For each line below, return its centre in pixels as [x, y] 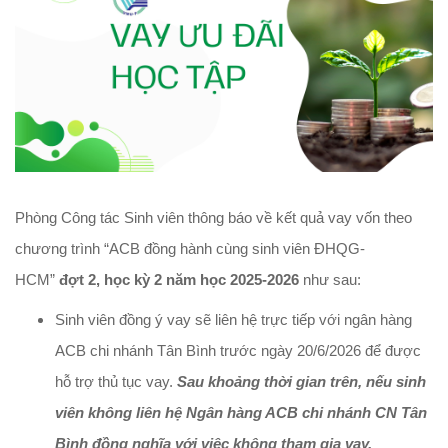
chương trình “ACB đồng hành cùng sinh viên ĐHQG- [190, 249]
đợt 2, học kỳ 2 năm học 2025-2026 [179, 280]
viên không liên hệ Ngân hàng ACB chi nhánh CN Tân [241, 413]
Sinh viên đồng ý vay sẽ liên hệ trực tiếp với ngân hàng [233, 320]
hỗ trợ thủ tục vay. [116, 382]
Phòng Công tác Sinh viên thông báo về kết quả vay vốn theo [213, 218]
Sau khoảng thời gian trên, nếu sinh [301, 382]
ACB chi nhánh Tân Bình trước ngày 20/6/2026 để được [238, 351]
